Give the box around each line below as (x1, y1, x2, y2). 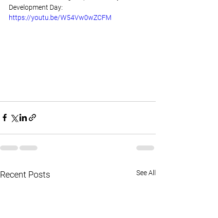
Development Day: (9, 3, 64, 11)
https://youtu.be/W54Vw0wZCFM (9, 14, 111, 21)
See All (136, 168, 156, 177)
